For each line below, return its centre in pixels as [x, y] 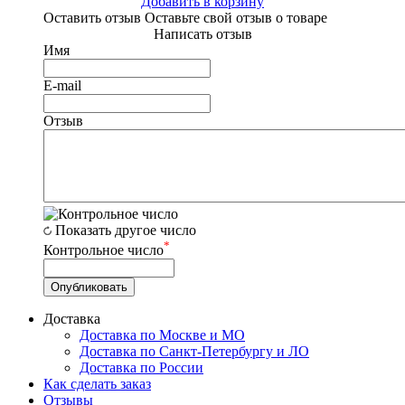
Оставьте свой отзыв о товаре [234, 17]
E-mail [62, 85]
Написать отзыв [202, 33]
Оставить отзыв [92, 17]
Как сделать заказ [97, 384]
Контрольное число [104, 250]
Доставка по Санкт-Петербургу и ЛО [194, 352]
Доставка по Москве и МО [162, 335]
